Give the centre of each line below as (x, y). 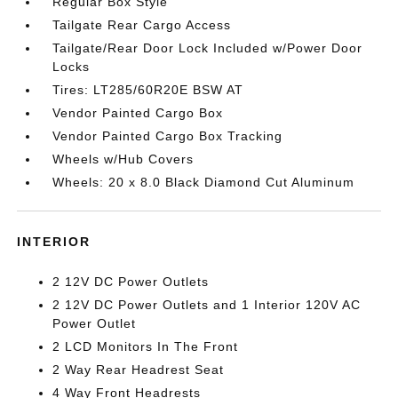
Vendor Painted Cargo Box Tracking (168, 136)
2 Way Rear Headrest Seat (139, 370)
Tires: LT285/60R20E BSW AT (148, 90)
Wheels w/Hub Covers (123, 159)
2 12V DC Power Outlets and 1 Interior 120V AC (207, 305)
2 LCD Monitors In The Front (146, 347)
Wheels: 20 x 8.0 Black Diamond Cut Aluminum (204, 183)
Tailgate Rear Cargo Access (142, 25)
